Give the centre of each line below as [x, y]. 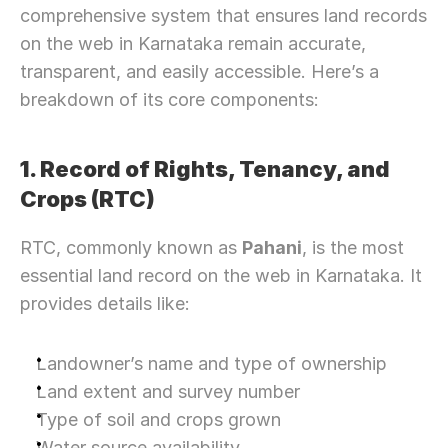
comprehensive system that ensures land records [223, 15]
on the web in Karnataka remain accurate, [193, 43]
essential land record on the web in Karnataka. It [221, 275]
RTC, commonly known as [131, 247]
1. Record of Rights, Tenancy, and [205, 169]
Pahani [272, 247]
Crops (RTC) [89, 199]
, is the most [353, 247]
